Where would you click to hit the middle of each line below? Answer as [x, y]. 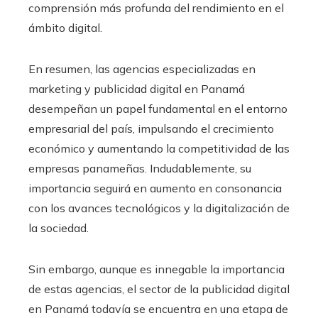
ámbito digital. [65, 27]
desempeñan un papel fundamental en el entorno [158, 108]
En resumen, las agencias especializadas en [142, 68]
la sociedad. [59, 227]
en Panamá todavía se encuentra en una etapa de [158, 308]
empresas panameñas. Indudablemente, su [140, 168]
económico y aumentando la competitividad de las [159, 148]
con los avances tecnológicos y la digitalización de [159, 208]
